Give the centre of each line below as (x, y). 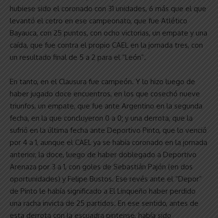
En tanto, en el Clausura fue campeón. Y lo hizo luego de (102, 81)
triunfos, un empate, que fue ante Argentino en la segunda (106, 106)
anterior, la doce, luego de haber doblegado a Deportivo (103, 154)
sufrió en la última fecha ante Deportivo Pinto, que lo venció (108, 130)
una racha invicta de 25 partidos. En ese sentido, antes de (104, 203)
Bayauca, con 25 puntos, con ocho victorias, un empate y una (109, 33)
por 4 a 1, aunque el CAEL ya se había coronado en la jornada (109, 142)
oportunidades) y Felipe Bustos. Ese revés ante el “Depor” (106, 179)
